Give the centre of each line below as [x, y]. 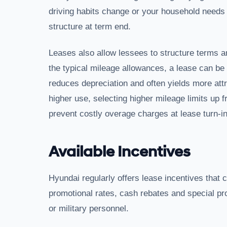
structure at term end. [90, 27]
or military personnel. [89, 209]
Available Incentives [120, 152]
